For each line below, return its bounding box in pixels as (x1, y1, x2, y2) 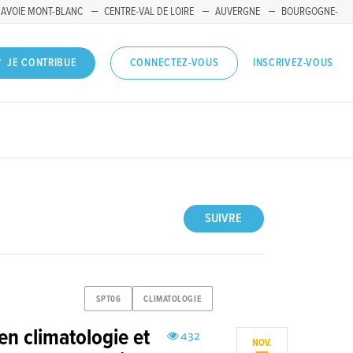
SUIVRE (205, 210, 243, 228)
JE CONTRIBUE (7, 56, 77, 71)
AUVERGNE (215, 5, 260, 19)
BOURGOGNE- (281, 5, 338, 19)
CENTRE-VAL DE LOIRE (104, 5, 194, 19)
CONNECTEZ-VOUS (129, 56, 219, 71)
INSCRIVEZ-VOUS (253, 55, 333, 70)
